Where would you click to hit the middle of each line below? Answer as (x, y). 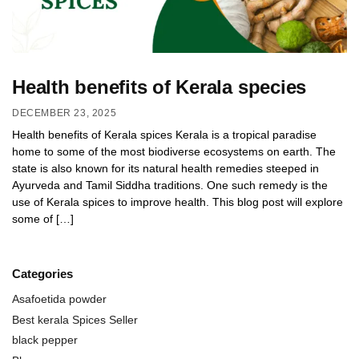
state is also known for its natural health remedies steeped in (165, 169)
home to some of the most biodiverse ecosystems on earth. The (174, 152)
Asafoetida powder (59, 299)
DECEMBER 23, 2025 (65, 113)
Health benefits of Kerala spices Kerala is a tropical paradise (164, 135)
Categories (42, 274)
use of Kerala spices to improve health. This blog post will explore (177, 202)
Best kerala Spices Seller (75, 319)
